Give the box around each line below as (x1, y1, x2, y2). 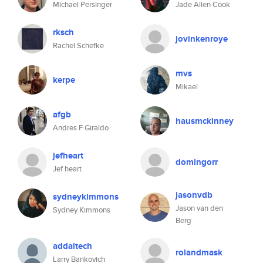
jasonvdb (176, 188, 213, 201)
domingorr (176, 156, 218, 168)
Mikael (176, 81, 198, 92)
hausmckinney (176, 114, 234, 127)
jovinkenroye (176, 32, 228, 45)
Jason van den (176, 203, 223, 214)
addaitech (53, 240, 92, 252)
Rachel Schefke (53, 40, 104, 51)
